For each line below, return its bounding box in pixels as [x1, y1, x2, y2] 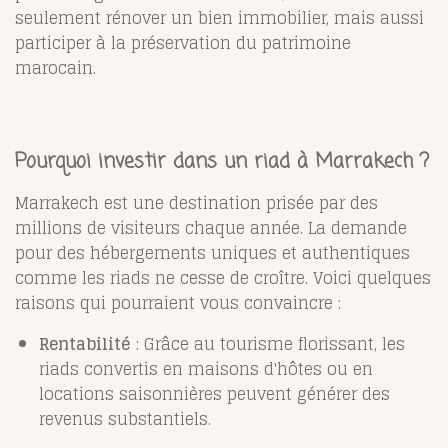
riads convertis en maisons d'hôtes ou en [39, 355, 373, 384]
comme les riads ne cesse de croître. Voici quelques [15, 264, 431, 293]
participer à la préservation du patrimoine [15, 29, 351, 58]
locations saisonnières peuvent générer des [39, 380, 390, 409]
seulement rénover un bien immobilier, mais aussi [15, 4, 424, 33]
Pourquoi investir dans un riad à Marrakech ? [15, 147, 429, 178]
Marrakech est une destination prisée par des [15, 189, 378, 218]
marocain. [15, 54, 96, 83]
